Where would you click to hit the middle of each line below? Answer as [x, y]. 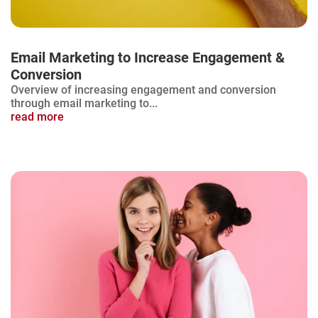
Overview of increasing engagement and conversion [143, 89]
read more [37, 116]
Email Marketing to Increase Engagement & [148, 57]
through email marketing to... [84, 103]
